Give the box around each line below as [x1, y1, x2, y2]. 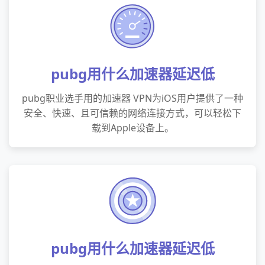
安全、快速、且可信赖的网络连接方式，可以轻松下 [24, 106, 241, 119]
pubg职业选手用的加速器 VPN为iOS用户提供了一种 [22, 92, 243, 105]
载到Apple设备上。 [91, 121, 174, 134]
